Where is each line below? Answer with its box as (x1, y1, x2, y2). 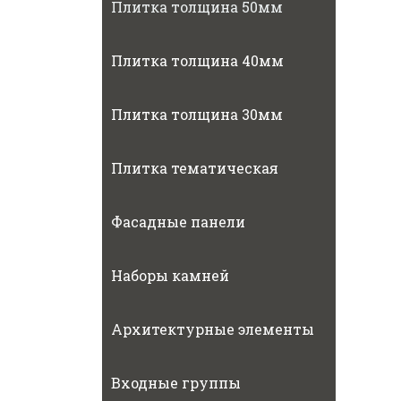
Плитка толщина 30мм (111, 105, 283, 124)
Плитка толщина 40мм (111, 51, 284, 70)
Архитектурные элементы (111, 320, 314, 338)
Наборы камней (111, 266, 229, 285)
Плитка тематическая (111, 158, 278, 177)
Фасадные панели (111, 212, 245, 231)
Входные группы (111, 373, 241, 392)
